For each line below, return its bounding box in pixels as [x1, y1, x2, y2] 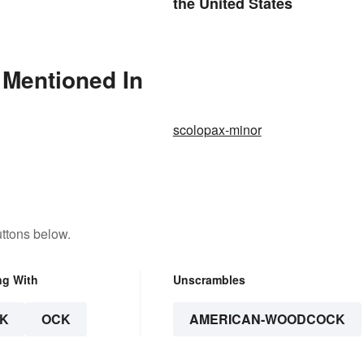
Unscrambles [172, 271, 245, 288]
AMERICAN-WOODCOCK [188, 310, 345, 329]
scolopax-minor [172, 120, 262, 140]
